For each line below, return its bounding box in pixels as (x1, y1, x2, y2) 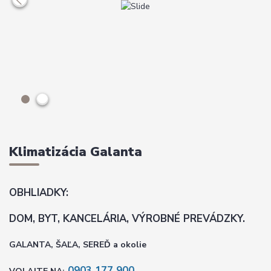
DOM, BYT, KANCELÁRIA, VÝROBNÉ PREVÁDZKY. (9, 211, 245, 226)
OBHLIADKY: (9, 185, 68, 200)
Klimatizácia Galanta (9, 143, 142, 160)
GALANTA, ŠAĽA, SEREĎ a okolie (9, 239, 146, 251)
